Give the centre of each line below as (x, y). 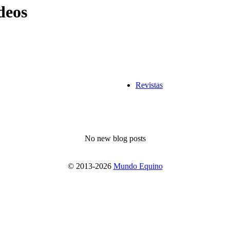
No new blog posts (115, 138)
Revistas (149, 85)
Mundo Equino (138, 166)
